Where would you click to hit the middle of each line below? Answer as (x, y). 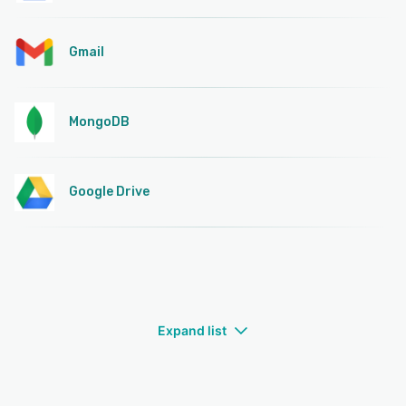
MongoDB (99, 122)
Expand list (192, 331)
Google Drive (109, 192)
